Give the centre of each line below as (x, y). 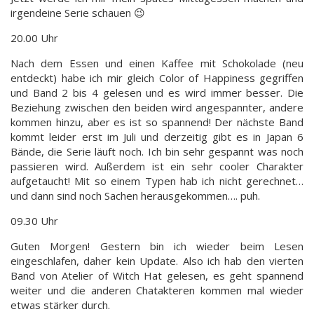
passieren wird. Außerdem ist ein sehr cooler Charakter (157, 166)
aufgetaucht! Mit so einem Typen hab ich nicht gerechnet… (157, 180)
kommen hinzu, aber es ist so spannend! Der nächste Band (157, 122)
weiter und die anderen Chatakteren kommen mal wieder (157, 290)
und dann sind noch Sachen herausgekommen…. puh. (135, 195)
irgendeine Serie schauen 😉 (78, 12)
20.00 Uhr (34, 37)
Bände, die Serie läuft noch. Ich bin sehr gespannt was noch (157, 151)
